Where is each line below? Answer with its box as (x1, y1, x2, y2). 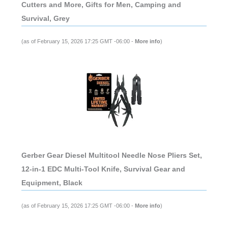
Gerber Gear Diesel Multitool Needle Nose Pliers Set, (21, 151, 202, 160)
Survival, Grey (21, 14, 70, 23)
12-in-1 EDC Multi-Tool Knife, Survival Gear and (21, 165, 185, 174)
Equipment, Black (21, 179, 82, 187)
